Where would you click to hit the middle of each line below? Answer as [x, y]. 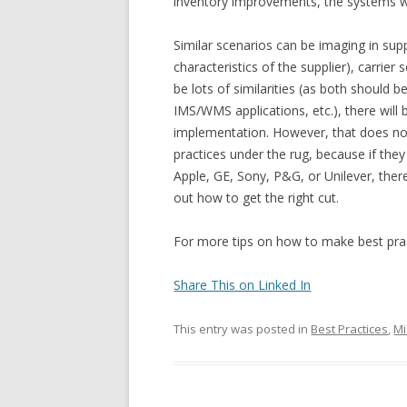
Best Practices [350, 328]
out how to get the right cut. [257, 197]
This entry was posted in [243, 328]
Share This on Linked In [243, 284]
